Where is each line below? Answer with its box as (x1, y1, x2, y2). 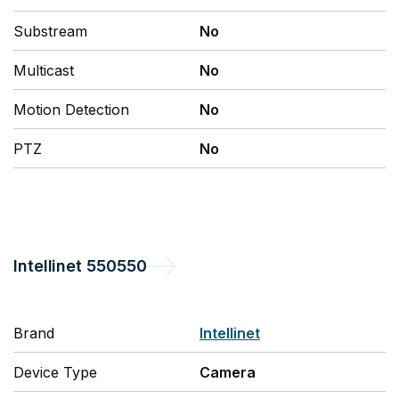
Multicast (13, 61, 74, 79)
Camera (199, 363, 256, 381)
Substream (13, 22, 87, 40)
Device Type (13, 363, 97, 381)
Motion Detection (13, 101, 129, 118)
